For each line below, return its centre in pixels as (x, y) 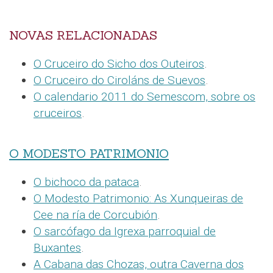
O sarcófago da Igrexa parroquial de (125, 232)
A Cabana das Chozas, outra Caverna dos (139, 264)
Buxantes (57, 248)
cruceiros (58, 113)
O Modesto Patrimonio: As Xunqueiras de (138, 199)
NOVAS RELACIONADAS (83, 36)
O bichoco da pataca (86, 182)
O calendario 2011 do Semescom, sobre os (144, 97)
